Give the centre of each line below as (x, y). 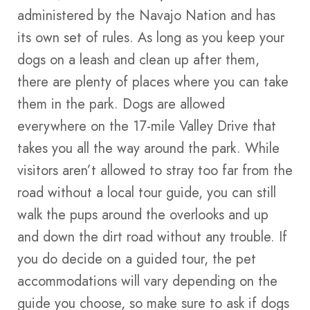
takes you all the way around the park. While (148, 149)
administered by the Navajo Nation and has (146, 16)
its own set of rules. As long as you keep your (151, 38)
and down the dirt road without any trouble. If (152, 237)
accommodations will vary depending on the (147, 282)
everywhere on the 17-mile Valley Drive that (147, 127)
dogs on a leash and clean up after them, (138, 60)
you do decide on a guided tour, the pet (137, 259)
